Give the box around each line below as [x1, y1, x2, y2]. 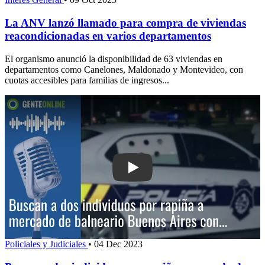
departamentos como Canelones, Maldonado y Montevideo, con [5, 64, 243, 75]
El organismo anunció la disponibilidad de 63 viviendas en [5, 53, 222, 64]
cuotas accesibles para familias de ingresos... [5, 75, 169, 85]
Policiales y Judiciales [5, 238, 88, 249]
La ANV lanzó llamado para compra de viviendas [5, 17, 246, 30]
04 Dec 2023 [94, 238, 143, 249]
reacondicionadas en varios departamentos [5, 30, 211, 43]
